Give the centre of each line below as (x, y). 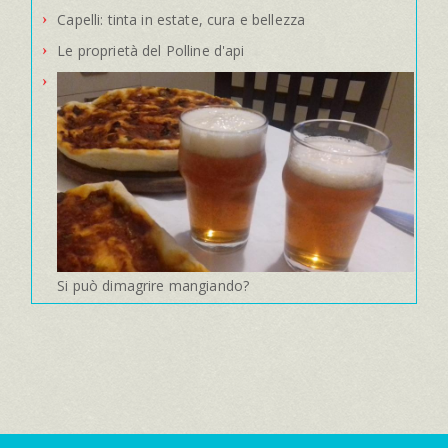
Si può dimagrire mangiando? (153, 286)
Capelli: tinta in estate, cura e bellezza (181, 20)
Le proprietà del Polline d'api (151, 51)
